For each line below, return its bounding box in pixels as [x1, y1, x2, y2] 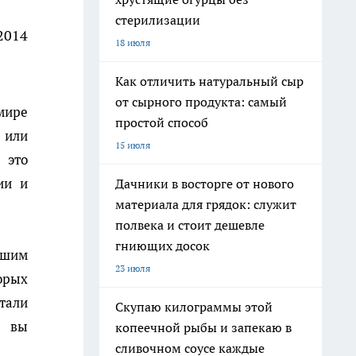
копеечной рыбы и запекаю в [115, 319, 292, 335]
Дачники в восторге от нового [115, 176, 294, 192]
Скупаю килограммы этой [115, 299, 273, 315]
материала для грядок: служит [115, 196, 296, 212]
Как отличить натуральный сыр [115, 73, 304, 89]
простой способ [115, 114, 208, 130]
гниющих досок [115, 238, 210, 253]
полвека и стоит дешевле [115, 217, 265, 233]
